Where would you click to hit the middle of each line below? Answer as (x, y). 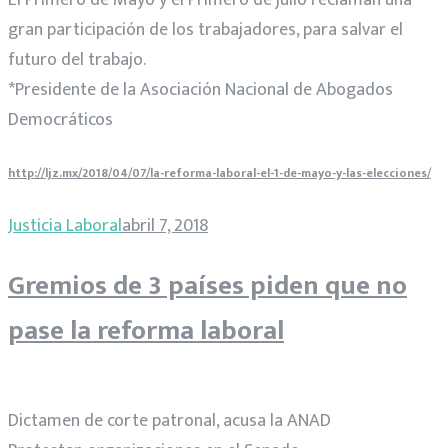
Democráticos (60, 119)
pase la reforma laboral (146, 331)
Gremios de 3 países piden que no (207, 286)
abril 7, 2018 (165, 226)
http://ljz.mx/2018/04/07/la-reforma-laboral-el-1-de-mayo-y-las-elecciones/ (219, 172)
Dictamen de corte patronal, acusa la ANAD (169, 420)
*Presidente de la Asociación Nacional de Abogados (200, 89)
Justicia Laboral (65, 226)
